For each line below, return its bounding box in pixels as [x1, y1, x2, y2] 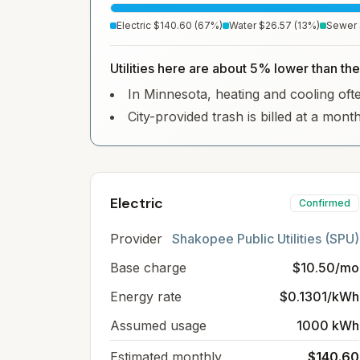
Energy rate [110, 288, 182, 305]
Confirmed [299, 197, 350, 209]
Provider [110, 231, 162, 247]
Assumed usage [110, 317, 207, 333]
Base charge [110, 260, 186, 276]
